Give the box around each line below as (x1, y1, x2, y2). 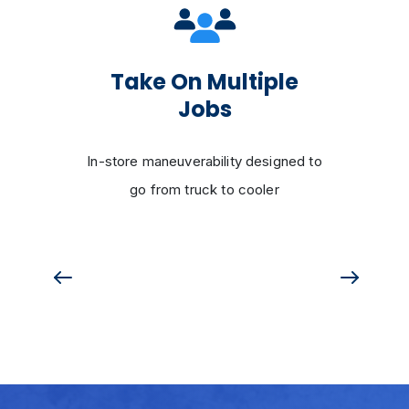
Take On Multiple (110, 67, 299, 97)
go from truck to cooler (130, 181, 279, 198)
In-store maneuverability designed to (87, 152, 322, 170)
